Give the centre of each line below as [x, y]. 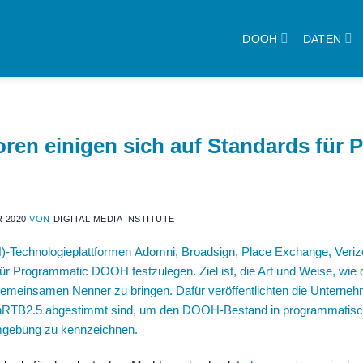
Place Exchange [285, 252]
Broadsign [208, 252]
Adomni [155, 252]
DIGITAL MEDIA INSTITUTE [114, 219]
